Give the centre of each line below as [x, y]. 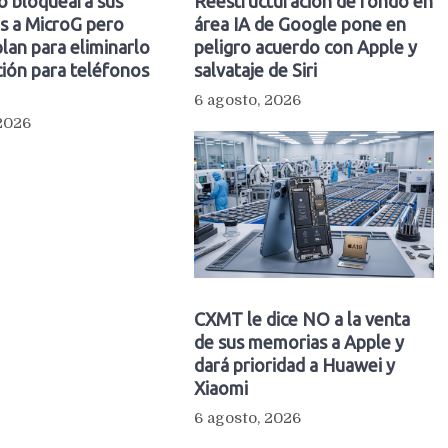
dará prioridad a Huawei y [294, 364]
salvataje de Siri [255, 69]
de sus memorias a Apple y [298, 341]
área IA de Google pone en [299, 23]
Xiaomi [220, 387]
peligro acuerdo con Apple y [305, 46]
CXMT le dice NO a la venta [301, 318]
